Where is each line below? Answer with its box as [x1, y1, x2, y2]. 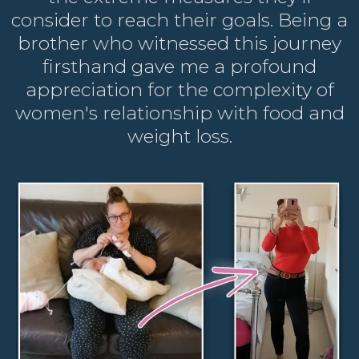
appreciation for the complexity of [25, 78, 334, 101]
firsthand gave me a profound [42, 54, 317, 78]
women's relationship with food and [14, 101, 345, 124]
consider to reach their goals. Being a [11, 8, 348, 31]
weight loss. [127, 124, 232, 147]
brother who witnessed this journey [18, 31, 341, 54]
